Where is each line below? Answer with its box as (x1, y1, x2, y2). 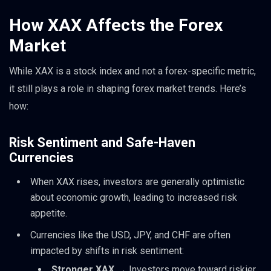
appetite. (30, 207, 67, 220)
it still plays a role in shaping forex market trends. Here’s (9, 83, 246, 95)
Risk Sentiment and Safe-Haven (9, 135, 195, 151)
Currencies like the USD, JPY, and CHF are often (30, 229, 230, 241)
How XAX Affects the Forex (9, 15, 223, 36)
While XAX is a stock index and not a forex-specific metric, (9, 65, 256, 77)
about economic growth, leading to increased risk (30, 192, 237, 204)
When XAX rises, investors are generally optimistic (30, 176, 244, 188)
